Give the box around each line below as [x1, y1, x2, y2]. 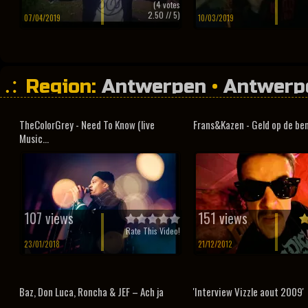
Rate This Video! [126, 225, 181, 236]
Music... [19, 131, 49, 146]
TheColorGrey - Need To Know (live [19, 117, 155, 132]
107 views [24, 208, 74, 228]
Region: [25, 75, 102, 98]
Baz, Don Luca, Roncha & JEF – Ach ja [19, 284, 164, 299]
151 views [197, 208, 247, 228]
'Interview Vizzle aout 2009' [192, 284, 304, 299]
